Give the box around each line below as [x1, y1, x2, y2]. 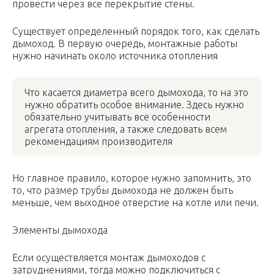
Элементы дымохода [12, 224, 108, 236]
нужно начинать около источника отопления [12, 50, 218, 62]
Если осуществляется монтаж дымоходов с [12, 252, 206, 264]
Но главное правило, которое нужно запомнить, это [12, 172, 251, 184]
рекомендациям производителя [24, 136, 172, 147]
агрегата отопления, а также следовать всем [24, 124, 227, 135]
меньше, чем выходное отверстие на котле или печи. [12, 197, 259, 209]
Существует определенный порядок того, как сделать [12, 26, 259, 37]
